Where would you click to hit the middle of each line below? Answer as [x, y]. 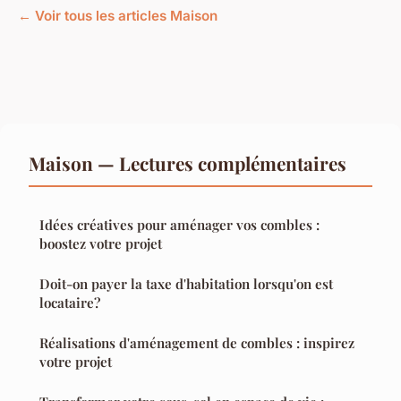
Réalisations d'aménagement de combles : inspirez [197, 342]
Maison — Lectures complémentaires [188, 162]
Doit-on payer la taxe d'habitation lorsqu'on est [186, 283]
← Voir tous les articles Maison [118, 15]
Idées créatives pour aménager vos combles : [179, 224]
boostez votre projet [101, 243]
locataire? [70, 302]
